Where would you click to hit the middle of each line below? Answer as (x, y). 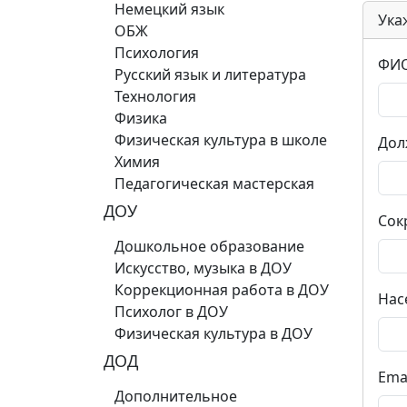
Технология (155, 96)
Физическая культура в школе (221, 140)
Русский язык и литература (210, 74)
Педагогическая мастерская (214, 184)
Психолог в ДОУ (171, 312)
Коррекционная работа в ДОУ (222, 290)
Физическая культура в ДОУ (213, 333)
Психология (157, 53)
